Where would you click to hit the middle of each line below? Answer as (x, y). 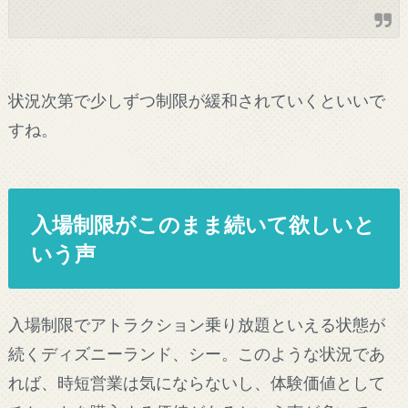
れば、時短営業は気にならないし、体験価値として (196, 382)
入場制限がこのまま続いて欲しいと (204, 224)
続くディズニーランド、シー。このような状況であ (196, 353)
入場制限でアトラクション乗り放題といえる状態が (196, 324)
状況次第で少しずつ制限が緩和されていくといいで (196, 101)
